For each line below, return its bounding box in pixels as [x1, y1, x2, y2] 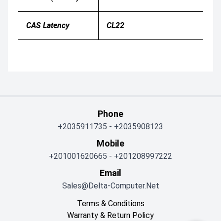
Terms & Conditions [76, 198, 145, 208]
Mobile [97, 138, 124, 148]
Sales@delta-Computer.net [62, 181, 159, 190]
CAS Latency [26, 20, 72, 30]
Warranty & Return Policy [67, 210, 154, 220]
